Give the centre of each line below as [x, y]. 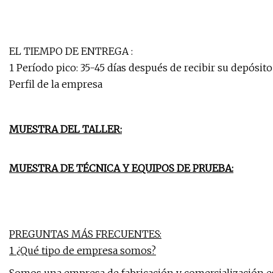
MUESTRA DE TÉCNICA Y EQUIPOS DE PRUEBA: [121, 168]
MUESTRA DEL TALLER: [66, 129]
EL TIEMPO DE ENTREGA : [71, 51]
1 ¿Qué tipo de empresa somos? [83, 251]
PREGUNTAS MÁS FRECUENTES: [85, 234]
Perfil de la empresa [56, 84]
